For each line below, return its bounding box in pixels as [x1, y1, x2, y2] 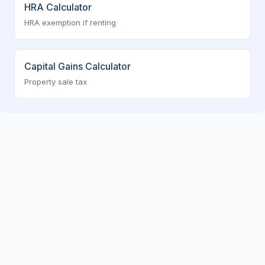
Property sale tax [24, 77, 87, 86]
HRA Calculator [24, 1, 92, 13]
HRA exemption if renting [24, 18, 116, 27]
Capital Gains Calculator [24, 60, 131, 72]
